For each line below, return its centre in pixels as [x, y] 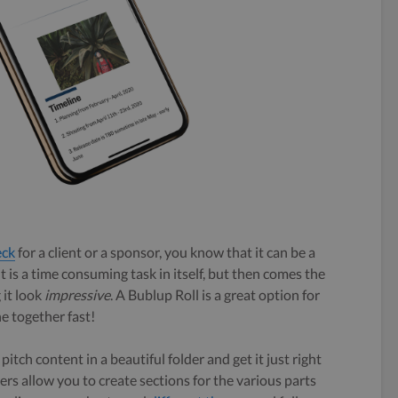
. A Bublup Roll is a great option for [215, 295]
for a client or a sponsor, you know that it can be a [165, 252]
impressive [77, 295]
